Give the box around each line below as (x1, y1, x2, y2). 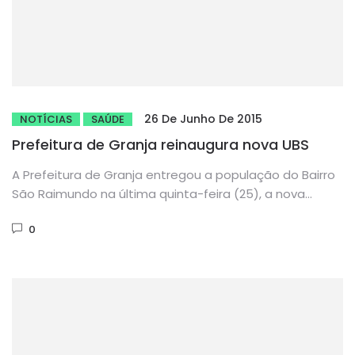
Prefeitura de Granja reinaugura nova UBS (12, 134, 309, 155)
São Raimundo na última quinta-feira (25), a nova (12, 185, 305, 202)
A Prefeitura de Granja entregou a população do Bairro (12, 166, 335, 183)
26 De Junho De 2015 (144, 110, 262, 127)
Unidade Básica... (12, 204, 110, 221)
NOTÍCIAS (20, 111, 72, 127)
